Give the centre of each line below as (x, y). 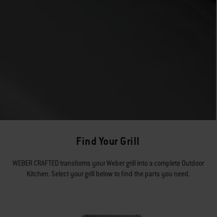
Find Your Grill (108, 141)
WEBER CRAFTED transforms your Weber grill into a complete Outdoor (108, 163)
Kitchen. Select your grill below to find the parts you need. (108, 174)
